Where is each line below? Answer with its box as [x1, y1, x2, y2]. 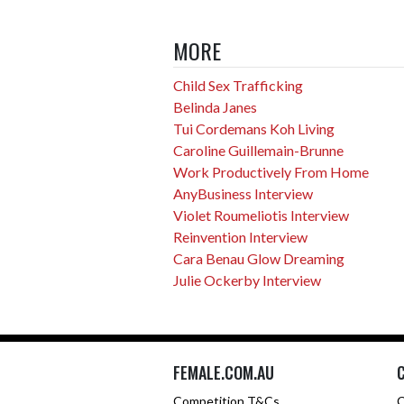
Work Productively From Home [173, 163, 369, 180]
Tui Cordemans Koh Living [173, 120, 335, 137]
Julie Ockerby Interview [173, 271, 321, 289]
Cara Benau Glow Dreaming [173, 250, 344, 267]
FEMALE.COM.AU [173, 361, 274, 384]
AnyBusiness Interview [173, 185, 313, 202]
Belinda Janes [173, 98, 257, 115]
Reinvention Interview [173, 228, 308, 245]
